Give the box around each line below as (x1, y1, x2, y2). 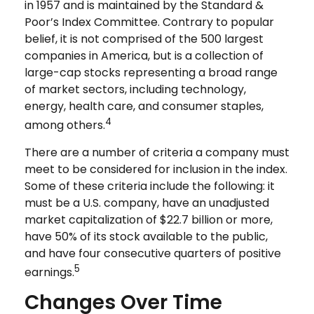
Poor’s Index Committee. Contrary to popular (25, 13, 274, 30)
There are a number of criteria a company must (25, 144, 289, 161)
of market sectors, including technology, (25, 81, 246, 97)
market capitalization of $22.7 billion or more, (25, 211, 273, 228)
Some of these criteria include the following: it (25, 177, 275, 194)
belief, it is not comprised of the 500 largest (25, 30, 264, 47)
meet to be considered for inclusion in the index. (25, 161, 287, 177)
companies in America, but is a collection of (25, 47, 264, 64)
